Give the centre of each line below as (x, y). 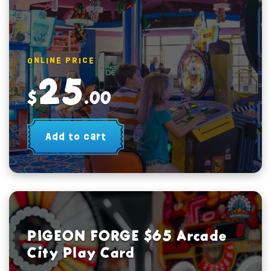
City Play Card (81, 253)
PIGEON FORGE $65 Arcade (127, 236)
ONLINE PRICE (61, 60)
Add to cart (76, 136)
